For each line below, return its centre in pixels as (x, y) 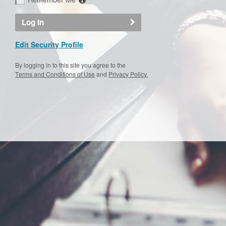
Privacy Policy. (128, 74)
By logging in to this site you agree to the (71, 65)
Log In (33, 22)
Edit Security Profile (49, 45)
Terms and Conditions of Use (55, 74)
